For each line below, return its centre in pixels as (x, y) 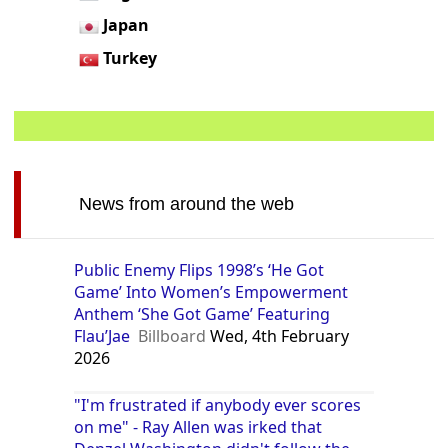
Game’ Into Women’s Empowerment (211, 291)
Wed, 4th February (278, 335)
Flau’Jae (102, 335)
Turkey (130, 57)
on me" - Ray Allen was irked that (198, 426)
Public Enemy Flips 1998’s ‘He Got (199, 269)
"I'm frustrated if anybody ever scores (218, 404)
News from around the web (186, 203)
